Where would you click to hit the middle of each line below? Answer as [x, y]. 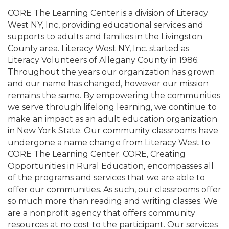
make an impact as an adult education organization [112, 119]
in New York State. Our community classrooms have [113, 131]
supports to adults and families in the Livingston [105, 37]
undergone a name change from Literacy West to [109, 143]
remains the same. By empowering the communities [114, 96]
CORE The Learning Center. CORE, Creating [97, 154]
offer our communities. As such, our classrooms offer [114, 190]
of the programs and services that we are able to [106, 178]
